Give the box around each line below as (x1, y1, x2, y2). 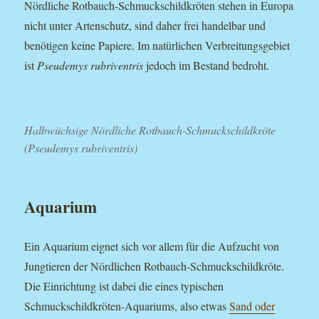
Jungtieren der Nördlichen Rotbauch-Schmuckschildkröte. (24, 258, 285, 274)
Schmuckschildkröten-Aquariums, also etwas (24, 298, 230, 314)
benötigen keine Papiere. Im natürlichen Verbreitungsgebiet (24, 37, 291, 53)
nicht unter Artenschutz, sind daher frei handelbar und (24, 17, 266, 33)
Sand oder (229, 298, 276, 314)
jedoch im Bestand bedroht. (143, 57, 270, 73)
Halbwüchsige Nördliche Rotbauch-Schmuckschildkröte (24, 122, 276, 138)
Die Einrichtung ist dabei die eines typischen (24, 278, 224, 294)
